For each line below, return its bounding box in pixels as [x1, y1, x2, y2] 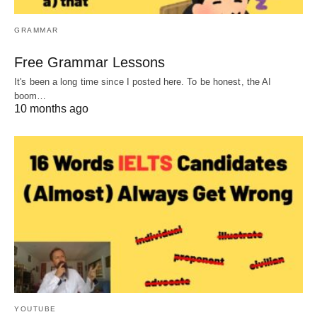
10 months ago [14, 103, 88, 115]
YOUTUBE [14, 304, 57, 313]
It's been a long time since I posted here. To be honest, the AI [14, 76, 272, 88]
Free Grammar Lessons [14, 54, 165, 71]
